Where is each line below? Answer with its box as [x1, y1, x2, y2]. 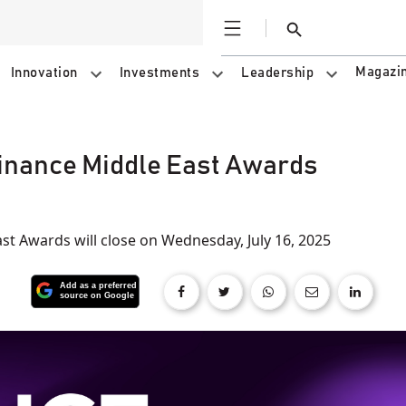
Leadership [241, 66, 314, 81]
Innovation [10, 66, 78, 81]
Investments [119, 66, 199, 81]
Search [294, 33, 331, 45]
